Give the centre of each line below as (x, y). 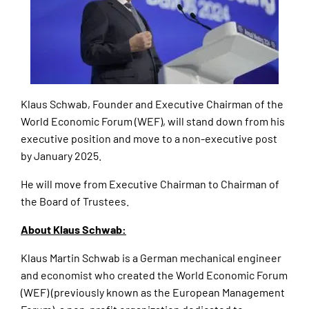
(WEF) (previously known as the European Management (153, 292)
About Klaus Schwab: (73, 230)
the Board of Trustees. (75, 201)
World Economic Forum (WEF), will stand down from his (153, 121)
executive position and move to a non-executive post (149, 139)
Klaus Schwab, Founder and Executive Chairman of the (152, 104)
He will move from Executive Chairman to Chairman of (150, 184)
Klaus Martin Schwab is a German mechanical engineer (151, 258)
